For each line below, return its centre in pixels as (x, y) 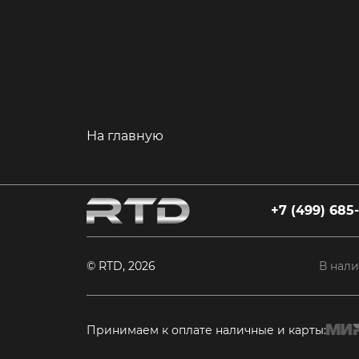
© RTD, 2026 (121, 266)
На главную (125, 136)
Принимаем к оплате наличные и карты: (206, 330)
